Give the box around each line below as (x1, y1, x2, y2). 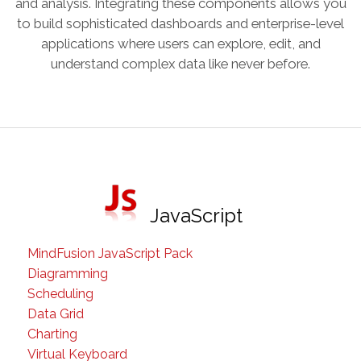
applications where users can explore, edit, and (40, 35, 321, 52)
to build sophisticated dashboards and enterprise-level (17, 15, 344, 31)
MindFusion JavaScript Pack (27, 246, 193, 261)
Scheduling (27, 286, 93, 301)
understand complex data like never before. (51, 56, 310, 72)
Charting (27, 326, 77, 342)
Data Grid (27, 306, 84, 322)
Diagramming (27, 266, 108, 281)
